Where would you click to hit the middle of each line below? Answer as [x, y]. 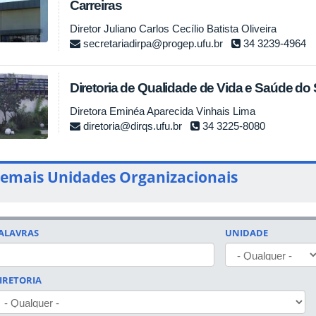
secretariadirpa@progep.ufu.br [153, 44]
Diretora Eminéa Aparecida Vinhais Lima [162, 111]
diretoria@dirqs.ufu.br [132, 126]
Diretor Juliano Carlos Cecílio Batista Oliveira [173, 29]
